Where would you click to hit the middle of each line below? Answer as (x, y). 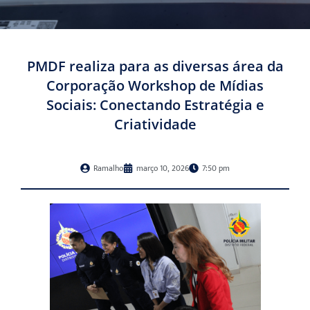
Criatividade (155, 125)
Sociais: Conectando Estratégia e (155, 105)
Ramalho (108, 168)
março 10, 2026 (163, 168)
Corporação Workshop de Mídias (155, 86)
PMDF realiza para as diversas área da (155, 66)
